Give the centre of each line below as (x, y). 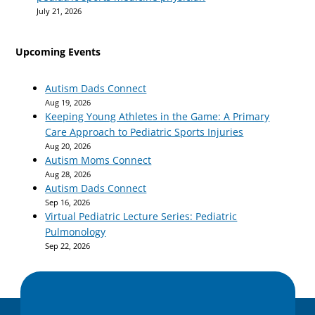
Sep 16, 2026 (68, 202)
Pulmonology (76, 232)
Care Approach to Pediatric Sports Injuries (144, 132)
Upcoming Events (58, 52)
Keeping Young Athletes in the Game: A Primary (157, 117)
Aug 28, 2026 (68, 174)
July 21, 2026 (59, 11)
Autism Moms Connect (98, 160)
